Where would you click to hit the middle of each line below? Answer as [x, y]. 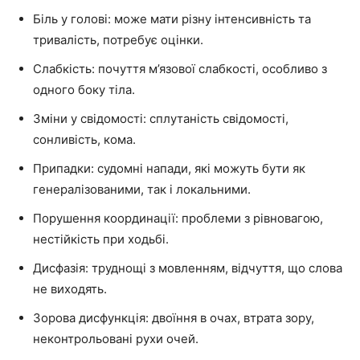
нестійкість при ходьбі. [101, 239]
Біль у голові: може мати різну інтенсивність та [172, 18]
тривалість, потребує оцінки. [118, 39]
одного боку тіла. [84, 89]
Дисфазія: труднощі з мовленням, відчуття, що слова [188, 268]
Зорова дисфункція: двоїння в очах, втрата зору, [174, 317]
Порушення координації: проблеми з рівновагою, [178, 218]
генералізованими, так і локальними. [142, 189]
